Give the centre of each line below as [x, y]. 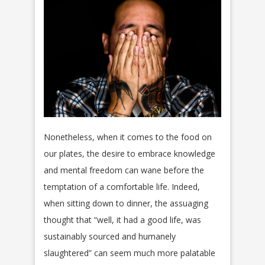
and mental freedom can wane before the [124, 170]
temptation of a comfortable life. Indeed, [122, 187]
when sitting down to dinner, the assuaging [126, 203]
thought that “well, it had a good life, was [122, 220]
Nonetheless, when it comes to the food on [128, 137]
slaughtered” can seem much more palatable [130, 253]
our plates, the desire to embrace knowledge [130, 154]
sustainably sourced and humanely [110, 237]
